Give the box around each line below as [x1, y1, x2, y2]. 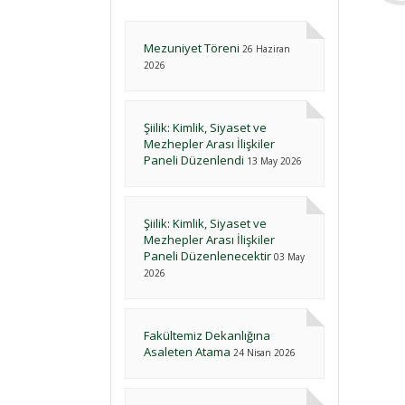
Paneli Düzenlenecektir [144, 248, 271, 264]
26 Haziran [242, 42, 290, 55]
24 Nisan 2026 [233, 346, 296, 359]
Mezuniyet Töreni [144, 40, 240, 56]
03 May [274, 250, 305, 263]
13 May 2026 [247, 155, 302, 167]
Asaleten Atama [144, 344, 231, 360]
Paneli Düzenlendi [144, 152, 244, 168]
